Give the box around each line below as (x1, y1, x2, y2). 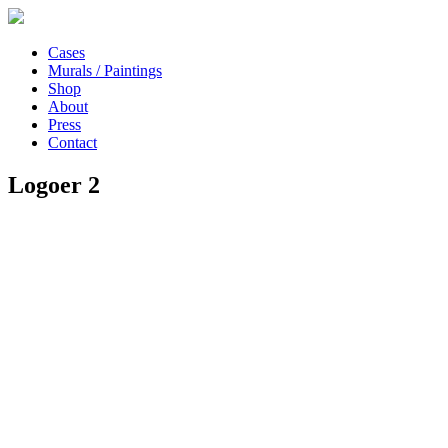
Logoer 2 (8, 171, 100, 198)
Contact (48, 134, 97, 151)
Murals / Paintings (48, 62, 162, 79)
